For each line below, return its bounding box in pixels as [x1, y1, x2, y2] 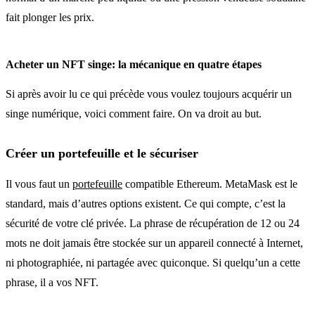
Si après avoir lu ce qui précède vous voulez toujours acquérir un [6, 87, 292, 100]
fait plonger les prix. [6, 11, 94, 23]
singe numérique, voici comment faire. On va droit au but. [6, 107, 262, 120]
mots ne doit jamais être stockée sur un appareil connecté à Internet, [6, 236, 303, 249]
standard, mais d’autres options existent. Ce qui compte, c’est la [6, 197, 285, 210]
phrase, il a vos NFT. [6, 276, 98, 288]
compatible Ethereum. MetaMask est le [122, 177, 297, 190]
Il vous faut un [6, 177, 72, 190]
